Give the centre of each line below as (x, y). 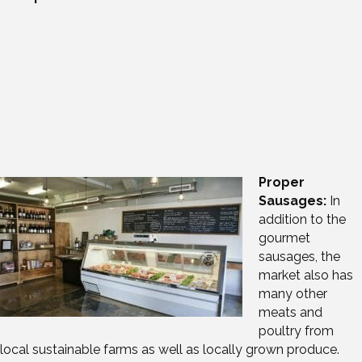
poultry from (296, 331)
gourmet (284, 238)
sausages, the (299, 257)
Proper (282, 183)
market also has (306, 276)
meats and (290, 313)
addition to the (302, 220)
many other (293, 294)
